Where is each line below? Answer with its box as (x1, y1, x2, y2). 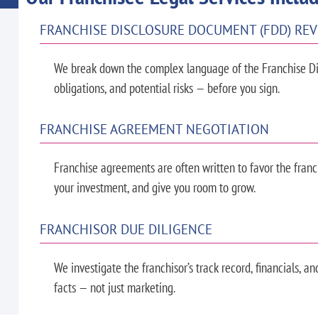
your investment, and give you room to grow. (53, 178, 256, 197)
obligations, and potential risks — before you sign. (53, 78, 280, 97)
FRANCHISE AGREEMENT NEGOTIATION (39, 120, 269, 138)
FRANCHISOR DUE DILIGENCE (39, 219, 212, 238)
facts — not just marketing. (53, 278, 175, 296)
